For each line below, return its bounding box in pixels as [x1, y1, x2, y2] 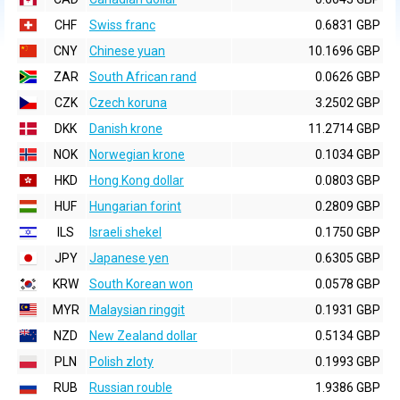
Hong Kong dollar [89, 173, 184, 187]
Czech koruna [89, 96, 167, 110]
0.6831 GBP [315, 18, 380, 32]
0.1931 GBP [315, 303, 380, 317]
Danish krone [89, 121, 162, 136]
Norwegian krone [89, 147, 185, 162]
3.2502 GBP [315, 96, 380, 110]
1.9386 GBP [315, 380, 380, 395]
